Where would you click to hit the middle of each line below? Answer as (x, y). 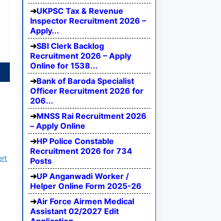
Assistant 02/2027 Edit (74, 211)
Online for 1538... (64, 66)
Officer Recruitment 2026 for (87, 91)
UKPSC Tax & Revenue (80, 11)
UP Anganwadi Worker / (83, 176)
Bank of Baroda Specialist (85, 81)
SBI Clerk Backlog (70, 46)
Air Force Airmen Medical (85, 202)
